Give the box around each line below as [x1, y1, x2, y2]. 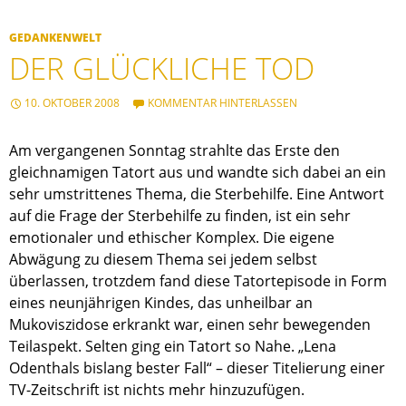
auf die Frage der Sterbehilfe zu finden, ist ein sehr [9, 206, 351, 227]
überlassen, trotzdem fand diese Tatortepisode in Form [9, 271, 387, 292]
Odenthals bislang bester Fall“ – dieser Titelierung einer [9, 358, 385, 379]
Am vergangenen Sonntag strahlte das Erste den [9, 140, 340, 161]
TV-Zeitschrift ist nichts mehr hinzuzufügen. [9, 380, 304, 401]
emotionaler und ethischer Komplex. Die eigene [9, 227, 334, 248]
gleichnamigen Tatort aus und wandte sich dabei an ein [9, 162, 386, 183]
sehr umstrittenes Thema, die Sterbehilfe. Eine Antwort [9, 184, 384, 205]
